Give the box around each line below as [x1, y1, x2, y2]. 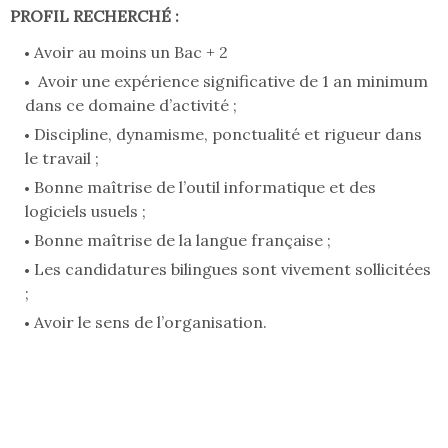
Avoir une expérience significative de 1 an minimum [34, 71, 428, 92]
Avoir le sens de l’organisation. [34, 312, 267, 333]
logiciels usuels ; [25, 201, 146, 222]
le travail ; [25, 148, 99, 169]
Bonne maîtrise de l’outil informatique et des [34, 177, 376, 198]
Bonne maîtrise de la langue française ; [34, 230, 331, 251]
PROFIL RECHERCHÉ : [10, 6, 179, 27]
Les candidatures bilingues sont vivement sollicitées [34, 259, 431, 280]
